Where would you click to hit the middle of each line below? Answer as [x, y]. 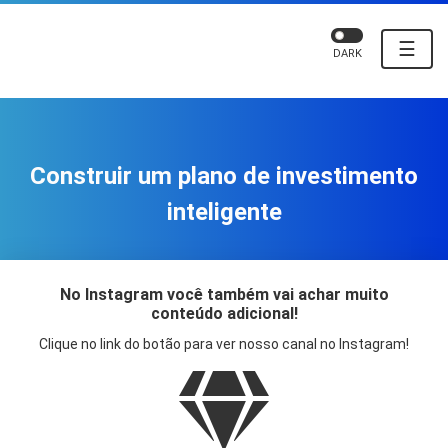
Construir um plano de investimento [224, 176]
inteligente [224, 212]
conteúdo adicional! [224, 314]
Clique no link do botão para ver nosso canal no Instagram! [224, 344]
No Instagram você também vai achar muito [224, 295]
